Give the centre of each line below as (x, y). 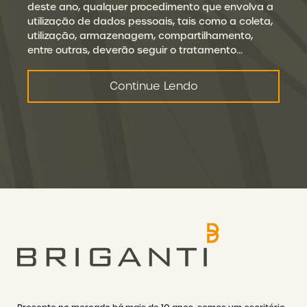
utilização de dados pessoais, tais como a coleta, (150, 21)
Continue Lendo (153, 86)
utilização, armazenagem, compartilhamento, (140, 36)
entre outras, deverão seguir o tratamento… (135, 50)
